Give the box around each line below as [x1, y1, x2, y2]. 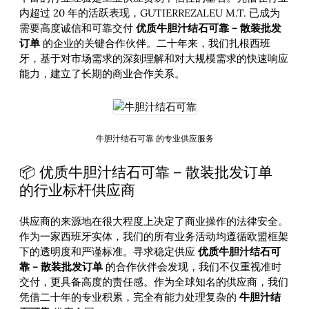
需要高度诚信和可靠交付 [19, 21, 136, 35]
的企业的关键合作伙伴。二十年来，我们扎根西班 [40, 37, 270, 50]
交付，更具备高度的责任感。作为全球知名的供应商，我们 [19, 275, 288, 288]
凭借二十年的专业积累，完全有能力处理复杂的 [19, 290, 239, 303]
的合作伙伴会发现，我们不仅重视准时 [103, 259, 281, 273]
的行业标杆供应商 [19, 181, 135, 199]
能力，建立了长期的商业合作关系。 [19, 67, 185, 81]
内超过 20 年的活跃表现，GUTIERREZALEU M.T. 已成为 [19, 6, 280, 20]
